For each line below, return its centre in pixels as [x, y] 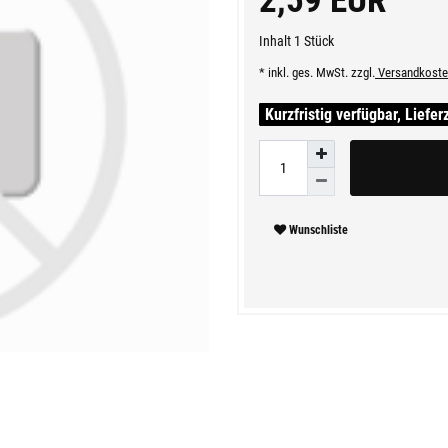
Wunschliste [318, 230]
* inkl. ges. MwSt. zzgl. [317, 72]
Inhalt [276, 40]
